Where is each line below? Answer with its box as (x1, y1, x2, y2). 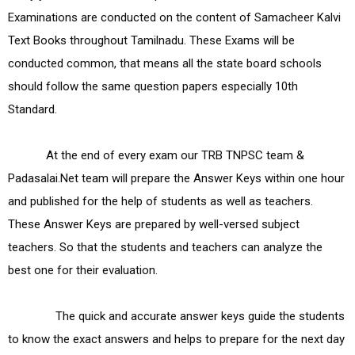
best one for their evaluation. (8, 262, 158, 277)
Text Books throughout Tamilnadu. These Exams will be (8, 32, 295, 48)
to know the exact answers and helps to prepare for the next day (8, 331, 345, 346)
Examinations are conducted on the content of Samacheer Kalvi (8, 10, 341, 25)
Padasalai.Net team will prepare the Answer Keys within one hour (8, 170, 345, 185)
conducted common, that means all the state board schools (8, 55, 322, 71)
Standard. (8, 101, 57, 116)
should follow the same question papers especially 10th (8, 78, 298, 94)
